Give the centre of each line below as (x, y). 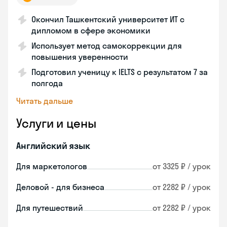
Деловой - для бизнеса (60, 187)
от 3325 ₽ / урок (182, 166)
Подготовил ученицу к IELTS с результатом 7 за (120, 72)
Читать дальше (45, 101)
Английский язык (53, 146)
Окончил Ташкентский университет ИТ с (108, 19)
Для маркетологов (52, 166)
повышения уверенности (80, 57)
